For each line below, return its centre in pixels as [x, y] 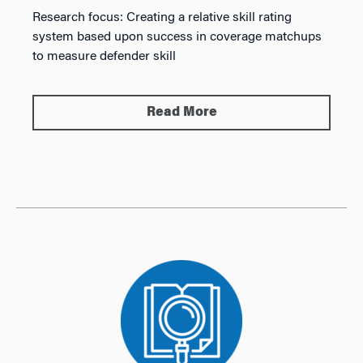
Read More [181, 113]
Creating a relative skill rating [209, 18]
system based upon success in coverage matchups [177, 37]
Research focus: [79, 18]
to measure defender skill [104, 57]
